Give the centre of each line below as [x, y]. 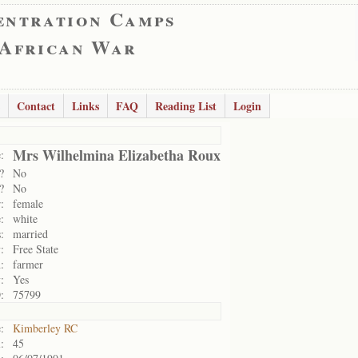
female [28, 203]
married [30, 234]
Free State [36, 249]
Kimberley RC [45, 328]
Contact [36, 106]
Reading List [186, 106]
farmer [28, 264]
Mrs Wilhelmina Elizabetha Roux [117, 155]
